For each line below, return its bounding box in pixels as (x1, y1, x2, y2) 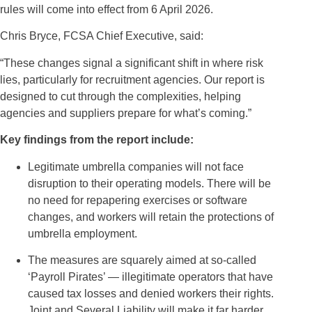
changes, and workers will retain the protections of (28, 210, 274, 223)
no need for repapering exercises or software (28, 194, 247, 206)
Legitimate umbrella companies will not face (28, 160, 244, 173)
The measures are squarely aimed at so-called (28, 253, 256, 266)
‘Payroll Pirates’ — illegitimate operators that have (28, 270, 273, 283)
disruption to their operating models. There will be (28, 177, 271, 189)
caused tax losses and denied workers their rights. (28, 287, 274, 299)
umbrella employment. (28, 227, 137, 240)
